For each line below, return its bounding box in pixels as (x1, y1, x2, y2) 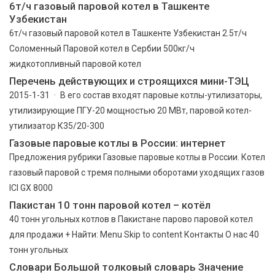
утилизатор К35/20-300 (9, 120, 104, 131)
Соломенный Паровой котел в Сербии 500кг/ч (9, 43, 195, 53)
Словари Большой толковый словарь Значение (9, 260, 243, 273)
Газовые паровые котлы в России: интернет (9, 136, 226, 149)
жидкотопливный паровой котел (9, 58, 141, 69)
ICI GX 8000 (9, 182, 53, 193)
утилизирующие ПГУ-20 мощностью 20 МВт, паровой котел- (9, 105, 252, 115)
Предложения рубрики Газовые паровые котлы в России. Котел (9, 152, 265, 162)
